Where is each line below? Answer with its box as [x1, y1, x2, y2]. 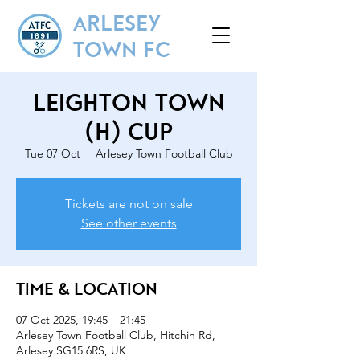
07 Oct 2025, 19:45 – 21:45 [16, 313, 145, 327]
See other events [80, 215, 177, 231]
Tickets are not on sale [64, 196, 193, 211]
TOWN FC [73, 36, 170, 63]
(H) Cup [84, 117, 173, 146]
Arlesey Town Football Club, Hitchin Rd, [16, 328, 215, 342]
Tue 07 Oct [24, 146, 80, 161]
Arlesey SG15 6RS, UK [16, 343, 126, 358]
